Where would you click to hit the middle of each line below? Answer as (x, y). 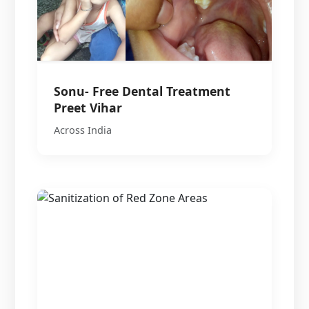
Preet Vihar (88, 107)
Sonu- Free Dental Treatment (142, 91)
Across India (83, 130)
